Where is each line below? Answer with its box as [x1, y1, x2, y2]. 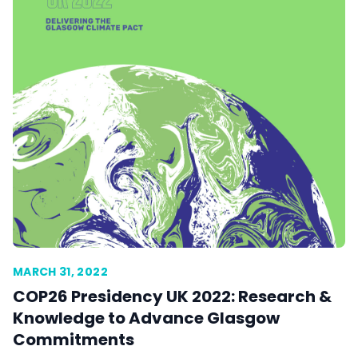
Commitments [13, 328, 134, 351]
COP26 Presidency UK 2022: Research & [13, 285, 332, 308]
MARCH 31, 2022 [13, 264, 108, 280]
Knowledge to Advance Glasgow [13, 307, 280, 329]
